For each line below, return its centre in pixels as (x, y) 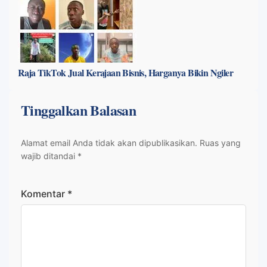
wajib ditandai (49, 156)
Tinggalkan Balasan (79, 110)
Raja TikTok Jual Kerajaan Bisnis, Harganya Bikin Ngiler (125, 73)
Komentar (44, 194)
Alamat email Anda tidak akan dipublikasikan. (109, 143)
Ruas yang (220, 143)
